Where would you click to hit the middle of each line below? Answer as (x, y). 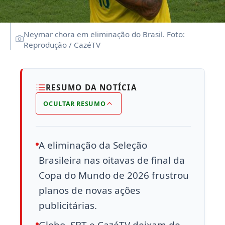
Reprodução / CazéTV (62, 45)
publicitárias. (68, 206)
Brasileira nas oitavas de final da (112, 160)
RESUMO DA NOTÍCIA (91, 88)
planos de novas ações (89, 191)
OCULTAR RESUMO (75, 103)
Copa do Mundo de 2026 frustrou (114, 176)
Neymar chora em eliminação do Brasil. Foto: (104, 34)
